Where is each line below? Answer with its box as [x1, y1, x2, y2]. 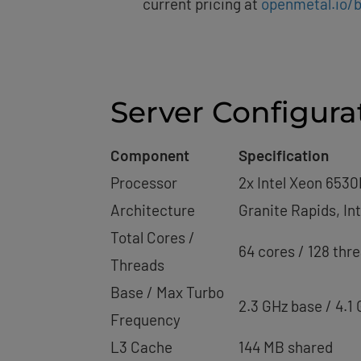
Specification [239, 146, 329, 164]
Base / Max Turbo [110, 283, 224, 301]
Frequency [110, 310, 180, 329]
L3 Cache [110, 338, 172, 356]
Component [110, 146, 189, 164]
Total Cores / [110, 228, 195, 247]
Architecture [110, 201, 195, 219]
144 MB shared [239, 338, 333, 356]
